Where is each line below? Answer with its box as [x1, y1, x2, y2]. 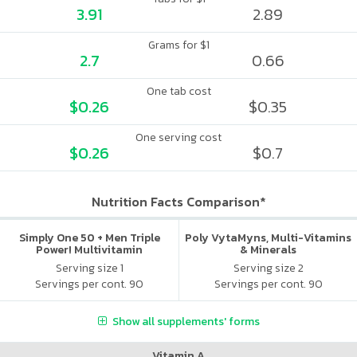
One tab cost [146, 83, 211, 100]
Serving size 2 [233, 259, 304, 277]
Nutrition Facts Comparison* [91, 192, 266, 211]
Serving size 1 [55, 259, 124, 277]
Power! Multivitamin [36, 241, 143, 258]
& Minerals [240, 241, 296, 258]
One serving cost [135, 129, 222, 146]
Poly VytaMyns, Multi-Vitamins [185, 229, 351, 246]
